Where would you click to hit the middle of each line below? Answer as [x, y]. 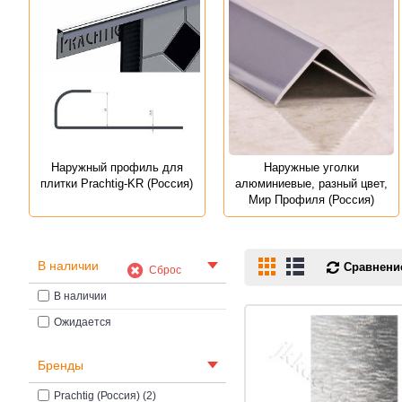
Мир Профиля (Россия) [311, 199]
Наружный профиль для [117, 167]
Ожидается [83, 322]
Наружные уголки [311, 167]
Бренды [61, 365]
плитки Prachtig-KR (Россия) [117, 183]
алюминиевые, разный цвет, [311, 183]
